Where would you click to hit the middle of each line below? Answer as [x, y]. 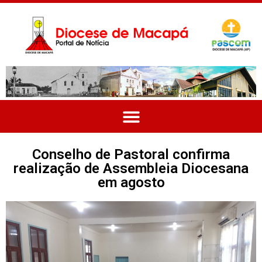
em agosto [131, 183]
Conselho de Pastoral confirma [131, 155]
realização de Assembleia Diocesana [131, 169]
